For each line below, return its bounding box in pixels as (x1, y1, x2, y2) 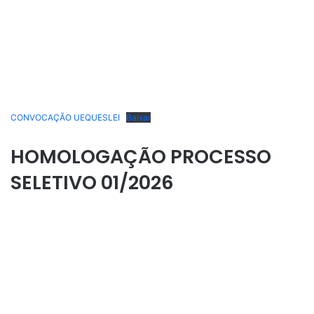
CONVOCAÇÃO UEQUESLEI (11, 112, 120, 123)
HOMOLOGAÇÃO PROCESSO (11, 144, 271, 170)
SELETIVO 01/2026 (11, 170, 174, 196)
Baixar (126, 112, 151, 123)
